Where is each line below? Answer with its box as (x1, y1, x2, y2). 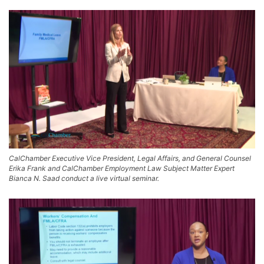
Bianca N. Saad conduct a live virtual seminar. (9, 174, 159, 183)
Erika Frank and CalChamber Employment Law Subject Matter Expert (9, 164, 235, 173)
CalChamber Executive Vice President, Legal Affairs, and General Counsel (9, 154, 251, 163)
